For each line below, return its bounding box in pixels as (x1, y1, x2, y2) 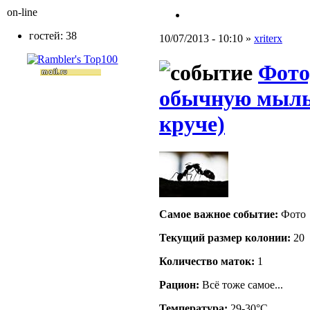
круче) (159, 111, 225, 136)
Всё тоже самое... (199, 279, 283, 291)
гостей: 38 (29, 30, 77, 42)
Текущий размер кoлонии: (159, 232, 291, 244)
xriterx (254, 33, 282, 45)
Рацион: (159, 279, 199, 291)
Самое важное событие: (159, 208, 278, 221)
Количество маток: (159, 255, 255, 268)
